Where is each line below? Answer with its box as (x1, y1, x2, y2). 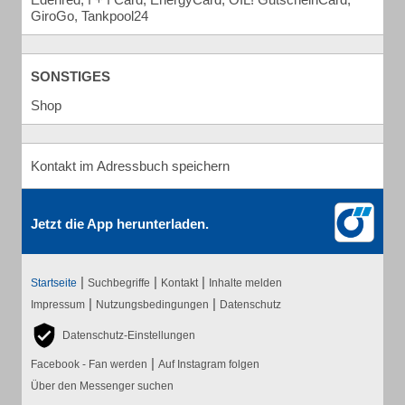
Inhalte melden (209, 277, 282, 289)
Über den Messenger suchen (31, 380, 174, 392)
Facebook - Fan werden (31, 358, 147, 371)
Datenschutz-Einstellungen (62, 329, 195, 342)
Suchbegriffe (88, 277, 150, 289)
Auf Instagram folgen (158, 358, 259, 371)
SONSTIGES (31, 69, 110, 84)
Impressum (31, 298, 85, 311)
